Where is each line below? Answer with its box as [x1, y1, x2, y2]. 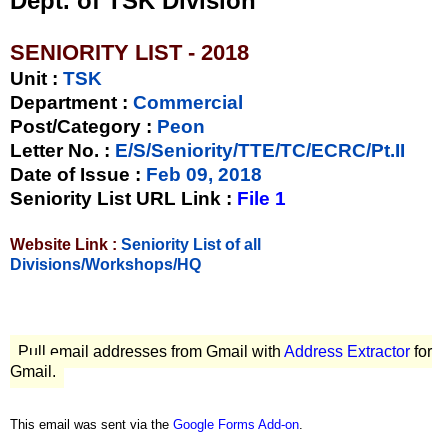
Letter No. [10, 139, 104, 161]
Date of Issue [10, 163, 135, 185]
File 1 [237, 187, 286, 209]
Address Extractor [284, 343, 410, 361]
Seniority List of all [121, 235, 261, 253]
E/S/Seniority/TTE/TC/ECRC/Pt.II [115, 139, 405, 161]
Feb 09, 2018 [141, 163, 262, 185]
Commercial [128, 91, 243, 113]
